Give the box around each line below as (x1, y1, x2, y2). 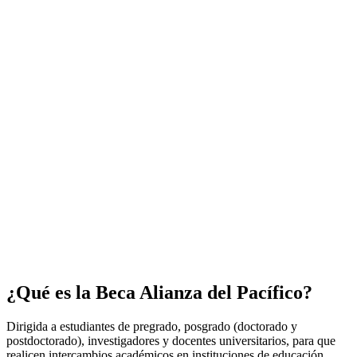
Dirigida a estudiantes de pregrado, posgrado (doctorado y (6, 319, 297, 333)
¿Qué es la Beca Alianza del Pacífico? (6, 281, 312, 303)
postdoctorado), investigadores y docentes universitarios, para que (6, 333, 335, 347)
